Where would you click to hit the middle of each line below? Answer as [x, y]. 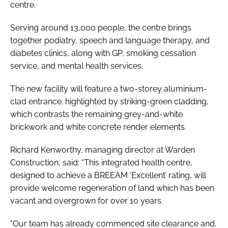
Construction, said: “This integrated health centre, [101, 162]
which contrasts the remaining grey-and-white [96, 114]
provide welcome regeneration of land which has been [112, 188]
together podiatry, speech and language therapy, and [110, 40]
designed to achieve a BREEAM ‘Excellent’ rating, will [108, 175]
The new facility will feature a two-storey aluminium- [109, 89]
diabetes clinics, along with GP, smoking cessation [103, 53]
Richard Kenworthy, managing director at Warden [103, 150]
